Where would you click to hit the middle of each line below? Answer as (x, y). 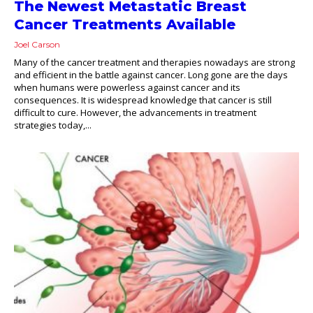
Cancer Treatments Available (125, 24)
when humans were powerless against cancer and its (127, 87)
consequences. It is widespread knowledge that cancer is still (143, 100)
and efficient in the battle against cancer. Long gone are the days (151, 74)
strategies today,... (53, 125)
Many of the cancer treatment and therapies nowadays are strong (154, 62)
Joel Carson (37, 44)
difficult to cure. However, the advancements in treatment (135, 112)
